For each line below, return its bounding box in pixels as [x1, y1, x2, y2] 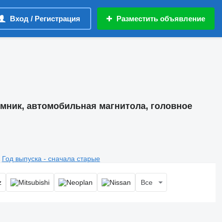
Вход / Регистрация [10, 14, 80, 23]
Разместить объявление [116, 14, 205, 23]
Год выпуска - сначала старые [1, 154, 100, 163]
